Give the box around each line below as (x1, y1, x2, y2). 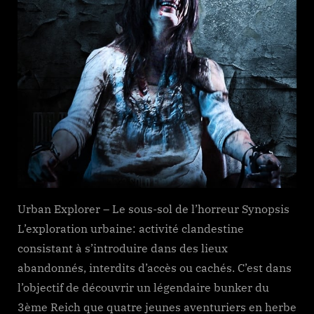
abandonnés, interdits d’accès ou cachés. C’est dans (18, 260, 292, 275)
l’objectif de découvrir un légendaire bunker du (18, 280, 269, 294)
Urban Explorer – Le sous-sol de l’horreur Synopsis (18, 201, 289, 216)
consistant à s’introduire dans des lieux (18, 240, 228, 255)
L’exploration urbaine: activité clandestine (18, 221, 244, 235)
